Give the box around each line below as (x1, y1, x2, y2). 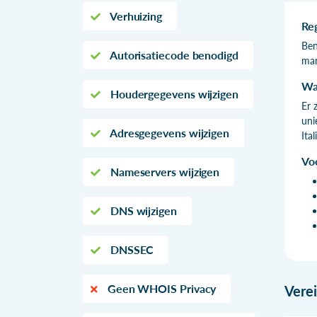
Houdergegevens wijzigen (107, 86, 239, 100)
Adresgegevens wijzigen (107, 125, 230, 139)
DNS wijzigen (107, 203, 177, 217)
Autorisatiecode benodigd (107, 47, 238, 62)
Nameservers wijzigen (107, 164, 220, 178)
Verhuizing (107, 8, 163, 23)
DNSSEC (107, 242, 154, 256)
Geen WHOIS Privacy (104, 281, 217, 295)
